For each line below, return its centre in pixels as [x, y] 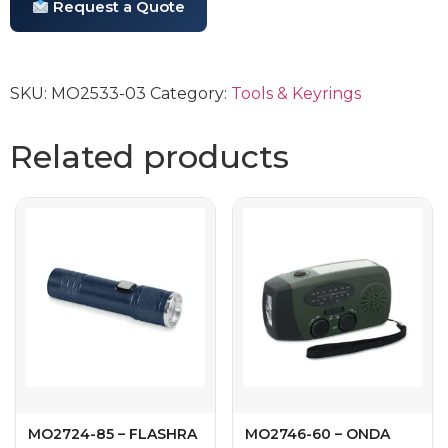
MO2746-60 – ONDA [317, 433]
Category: [190, 93]
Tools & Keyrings [296, 93]
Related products [149, 156]
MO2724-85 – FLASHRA [112, 433]
